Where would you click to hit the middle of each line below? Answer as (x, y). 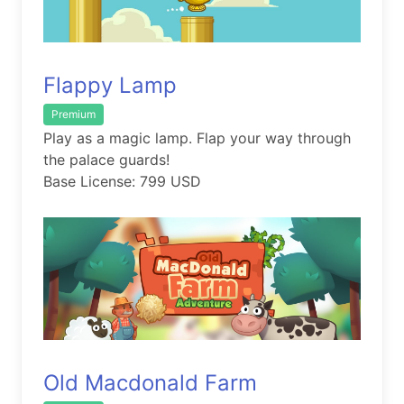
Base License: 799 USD (122, 181)
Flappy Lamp (110, 86)
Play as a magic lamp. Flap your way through (197, 138)
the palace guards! (106, 159)
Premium (73, 115)
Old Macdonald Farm (150, 382)
